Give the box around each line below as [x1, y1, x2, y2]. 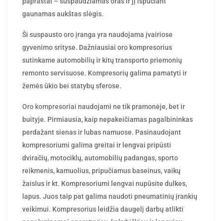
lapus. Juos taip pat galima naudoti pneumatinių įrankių [22, 192, 197, 200]
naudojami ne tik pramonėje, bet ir [76, 103, 185, 110]
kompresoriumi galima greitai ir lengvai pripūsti [22, 141, 171, 149]
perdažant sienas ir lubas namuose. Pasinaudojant [22, 128, 181, 136]
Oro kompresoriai [22, 103, 76, 110]
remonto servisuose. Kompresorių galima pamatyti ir [22, 69, 187, 77]
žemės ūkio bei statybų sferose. [22, 82, 121, 90]
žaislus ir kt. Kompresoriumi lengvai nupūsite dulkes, [22, 180, 187, 187]
